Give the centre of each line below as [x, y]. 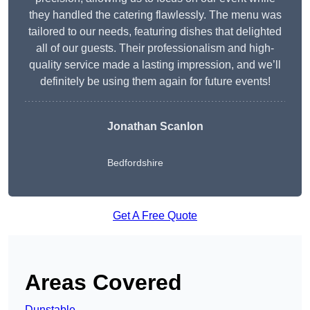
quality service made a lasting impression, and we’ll [155, 65]
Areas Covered [103, 283]
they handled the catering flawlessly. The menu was [155, 15]
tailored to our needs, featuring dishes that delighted [155, 32]
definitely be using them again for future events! [155, 82]
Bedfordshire [135, 163]
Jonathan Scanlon [155, 127]
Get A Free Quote [155, 216]
